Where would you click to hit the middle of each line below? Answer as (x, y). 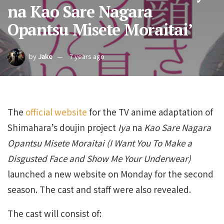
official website (56, 112)
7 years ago (87, 56)
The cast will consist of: (54, 213)
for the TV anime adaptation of (150, 112)
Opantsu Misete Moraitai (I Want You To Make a (100, 143)
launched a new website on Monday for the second (110, 174)
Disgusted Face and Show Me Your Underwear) (99, 158)
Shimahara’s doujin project (62, 127)
